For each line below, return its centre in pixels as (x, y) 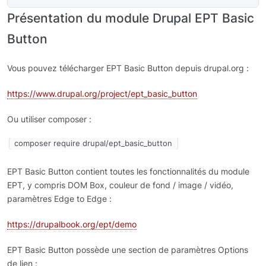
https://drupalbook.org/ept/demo (72, 224)
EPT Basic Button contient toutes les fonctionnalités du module (128, 172)
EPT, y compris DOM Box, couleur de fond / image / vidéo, (120, 185)
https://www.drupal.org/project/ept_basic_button (102, 94)
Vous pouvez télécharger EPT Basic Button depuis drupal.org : (128, 68)
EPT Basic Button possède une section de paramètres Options (128, 250)
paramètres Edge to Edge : (59, 199)
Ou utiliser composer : (49, 119)
